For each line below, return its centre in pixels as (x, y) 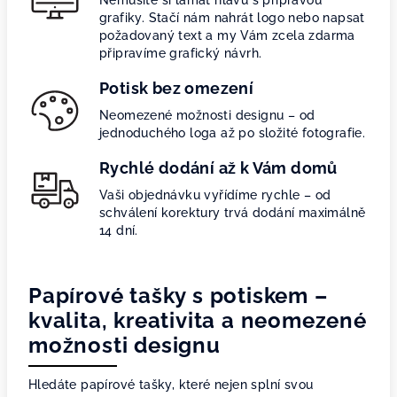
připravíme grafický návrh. (181, 53)
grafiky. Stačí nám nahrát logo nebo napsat (232, 18)
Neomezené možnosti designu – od (207, 115)
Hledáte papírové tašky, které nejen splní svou (171, 385)
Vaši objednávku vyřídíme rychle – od (215, 195)
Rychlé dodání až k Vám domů (218, 168)
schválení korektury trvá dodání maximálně (233, 213)
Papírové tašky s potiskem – (178, 296)
